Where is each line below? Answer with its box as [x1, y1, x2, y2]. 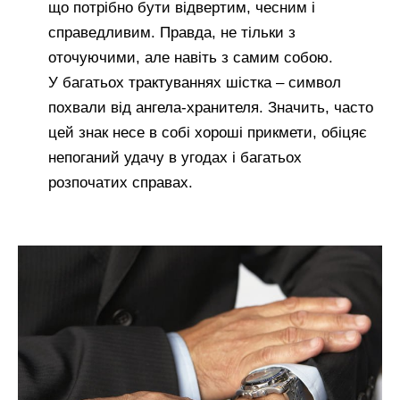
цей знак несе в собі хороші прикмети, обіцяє [48, 124, 367, 142]
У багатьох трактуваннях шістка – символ [48, 74, 341, 92]
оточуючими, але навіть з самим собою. [48, 49, 333, 67]
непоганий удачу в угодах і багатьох [48, 149, 302, 167]
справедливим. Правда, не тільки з [48, 24, 296, 42]
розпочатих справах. [48, 174, 193, 192]
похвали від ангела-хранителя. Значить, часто [48, 99, 373, 117]
